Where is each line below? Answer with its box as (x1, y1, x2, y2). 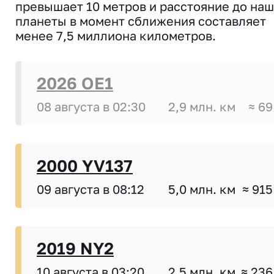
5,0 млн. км (168, 182, 235, 197)
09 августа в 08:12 (37, 182, 144, 197)
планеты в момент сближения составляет (15, 13, 266, 29)
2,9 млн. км (168, 99, 235, 114)
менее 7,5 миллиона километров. (15, 28, 216, 43)
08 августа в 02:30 (37, 99, 146, 114)
